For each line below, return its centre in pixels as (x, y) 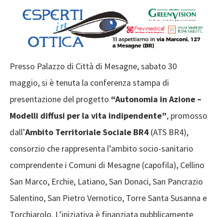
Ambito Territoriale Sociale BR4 (87, 132)
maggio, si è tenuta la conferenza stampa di (89, 83)
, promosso (187, 116)
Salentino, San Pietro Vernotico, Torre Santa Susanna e (108, 198)
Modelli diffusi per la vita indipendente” (88, 116)
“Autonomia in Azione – (156, 99)
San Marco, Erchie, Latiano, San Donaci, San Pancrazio (106, 182)
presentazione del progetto (60, 99)
